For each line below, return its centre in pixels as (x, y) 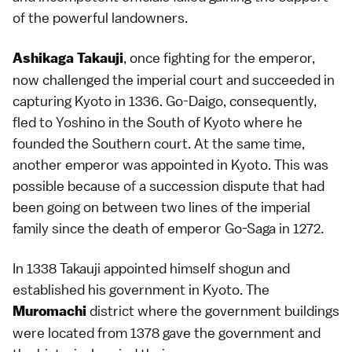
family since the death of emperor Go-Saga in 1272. (168, 228)
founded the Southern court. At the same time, (159, 143)
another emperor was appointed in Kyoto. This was (170, 165)
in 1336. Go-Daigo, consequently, (214, 101)
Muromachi (49, 311)
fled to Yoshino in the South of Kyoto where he (158, 122)
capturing (44, 101)
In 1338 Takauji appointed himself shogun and (151, 268)
